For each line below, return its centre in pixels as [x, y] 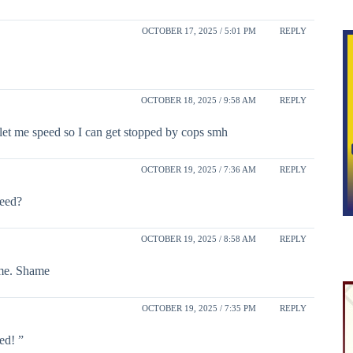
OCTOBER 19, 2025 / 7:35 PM [199, 308]
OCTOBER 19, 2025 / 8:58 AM [198, 238]
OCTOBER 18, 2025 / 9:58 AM [198, 100]
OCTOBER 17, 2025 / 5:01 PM [199, 30]
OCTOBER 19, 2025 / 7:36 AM [198, 169]
